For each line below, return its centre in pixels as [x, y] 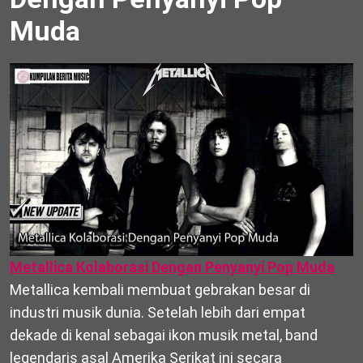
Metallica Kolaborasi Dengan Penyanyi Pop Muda [172, 267]
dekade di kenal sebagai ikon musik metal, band [164, 335]
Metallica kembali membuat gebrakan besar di [160, 290]
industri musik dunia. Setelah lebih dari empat [158, 313]
